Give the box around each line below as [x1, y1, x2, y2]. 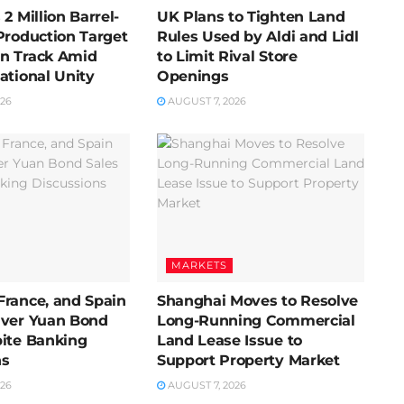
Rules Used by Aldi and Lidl [156, 28, 359, 46]
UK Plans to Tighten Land [156, 8, 345, 26]
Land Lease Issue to [156, 331, 302, 349]
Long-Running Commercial [156, 311, 355, 329]
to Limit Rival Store [156, 48, 298, 66]
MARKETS [170, 258, 227, 271]
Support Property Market [156, 351, 340, 369]
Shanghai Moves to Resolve [156, 291, 358, 309]
